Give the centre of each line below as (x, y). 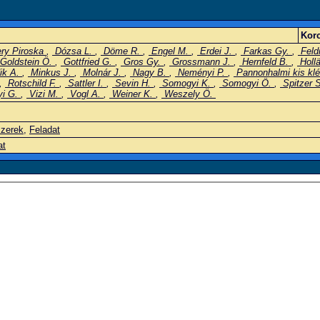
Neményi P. (201, 72)
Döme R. (122, 51)
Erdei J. (216, 51)
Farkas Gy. (266, 51)
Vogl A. (85, 94)
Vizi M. (44, 94)
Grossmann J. (201, 62)
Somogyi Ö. (247, 83)
